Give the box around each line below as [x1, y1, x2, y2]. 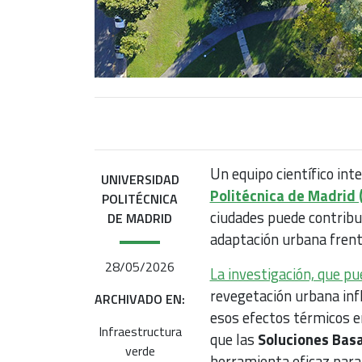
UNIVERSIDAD [100, 170, 179, 190]
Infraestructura [98, 322, 182, 342]
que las [209, 328, 258, 351]
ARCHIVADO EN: [95, 289, 186, 309]
